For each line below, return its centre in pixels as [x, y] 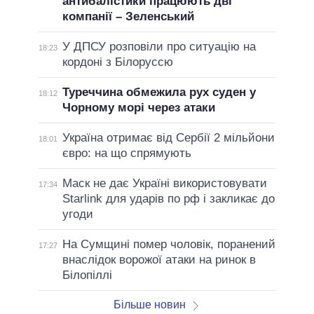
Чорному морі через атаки [138, 107]
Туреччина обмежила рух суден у [159, 92]
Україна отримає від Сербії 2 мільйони [168, 137]
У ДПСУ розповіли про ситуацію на [159, 46]
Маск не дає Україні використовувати [164, 183]
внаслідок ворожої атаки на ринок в [159, 259]
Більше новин [149, 304]
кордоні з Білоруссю [117, 62]
